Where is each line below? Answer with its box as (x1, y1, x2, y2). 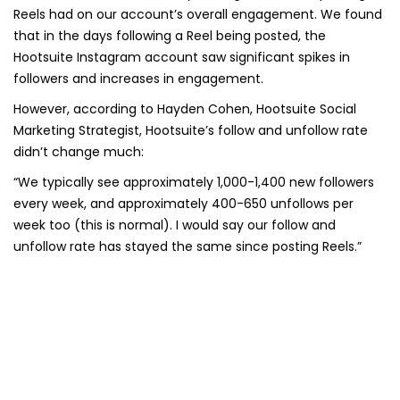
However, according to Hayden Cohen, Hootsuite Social (13, 100, 356, 119)
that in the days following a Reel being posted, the (13, 27, 326, 46)
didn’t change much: (13, 143, 144, 162)
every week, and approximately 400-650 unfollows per (13, 195, 354, 213)
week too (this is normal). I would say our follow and (13, 216, 336, 235)
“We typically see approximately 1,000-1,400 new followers (13, 173, 374, 192)
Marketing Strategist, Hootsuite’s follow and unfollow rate (13, 121, 368, 140)
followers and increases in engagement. (13, 70, 263, 88)
